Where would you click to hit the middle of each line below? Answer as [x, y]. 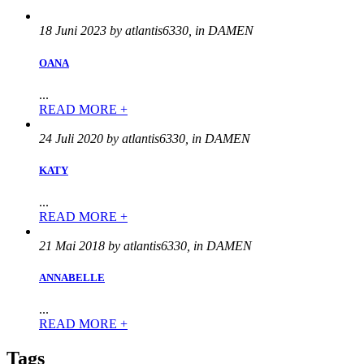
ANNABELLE [72, 278]
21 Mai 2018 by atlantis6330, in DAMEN [145, 246]
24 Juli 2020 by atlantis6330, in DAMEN [145, 138]
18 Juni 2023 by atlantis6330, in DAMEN [146, 31]
